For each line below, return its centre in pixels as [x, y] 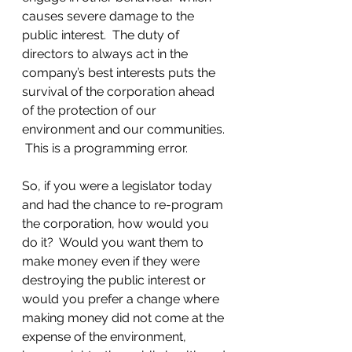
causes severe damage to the [110, 16]
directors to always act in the [106, 53]
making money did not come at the [125, 317]
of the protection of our [91, 110]
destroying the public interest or [115, 280]
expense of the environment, [106, 336]
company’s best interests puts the [120, 72]
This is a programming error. [105, 148]
